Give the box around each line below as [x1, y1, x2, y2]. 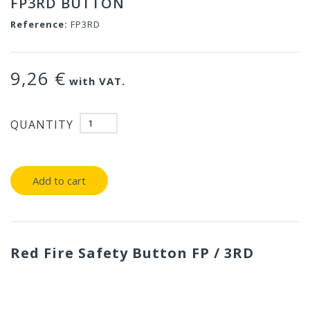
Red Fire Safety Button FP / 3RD [10, 244, 254, 263]
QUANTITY [10, 116, 73, 132]
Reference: [10, 18, 68, 31]
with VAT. [66, 74, 125, 89]
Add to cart [33, 174, 86, 188]
